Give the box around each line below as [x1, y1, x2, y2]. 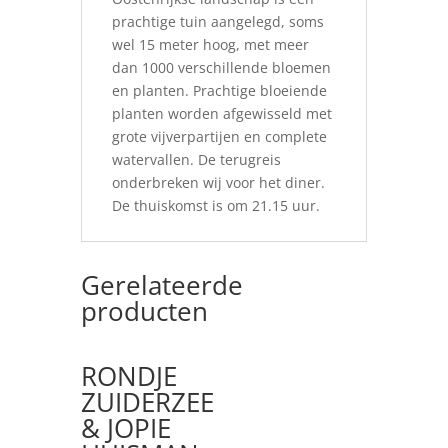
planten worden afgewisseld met [111, 104, 332, 123]
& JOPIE [80, 410, 171, 446]
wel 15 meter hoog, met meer [111, 35, 309, 54]
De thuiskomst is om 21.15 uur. [111, 196, 320, 215]
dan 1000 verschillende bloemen [111, 58, 331, 77]
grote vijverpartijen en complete [111, 127, 327, 146]
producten [80, 293, 208, 329]
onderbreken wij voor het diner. [111, 173, 325, 192]
